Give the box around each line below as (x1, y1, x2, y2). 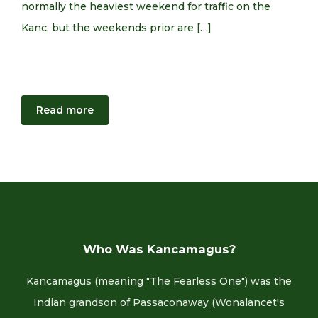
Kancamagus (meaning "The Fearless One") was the (26, 275, 292, 287)
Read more (36, 104, 94, 116)
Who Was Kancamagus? (82, 242, 236, 256)
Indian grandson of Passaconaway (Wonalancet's (33, 296, 285, 309)
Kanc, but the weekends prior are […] (21, 21, 212, 34)
